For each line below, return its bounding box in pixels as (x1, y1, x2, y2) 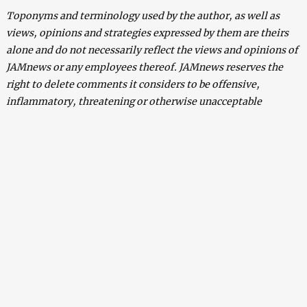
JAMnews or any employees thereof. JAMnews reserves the (5, 60, 283, 73)
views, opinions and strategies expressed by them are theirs (5, 26, 288, 39)
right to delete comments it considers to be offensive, (5, 77, 260, 90)
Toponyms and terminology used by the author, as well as (5, 9, 280, 22)
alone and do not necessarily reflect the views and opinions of (5, 43, 298, 56)
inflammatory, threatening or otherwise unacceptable (5, 95, 262, 108)
